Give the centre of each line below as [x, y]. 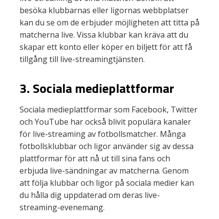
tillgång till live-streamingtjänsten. [82, 59]
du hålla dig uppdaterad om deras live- [90, 195]
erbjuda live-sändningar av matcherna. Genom [104, 171]
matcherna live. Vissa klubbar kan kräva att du [104, 35]
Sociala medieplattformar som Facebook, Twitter [109, 109]
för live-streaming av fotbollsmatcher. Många [103, 134]
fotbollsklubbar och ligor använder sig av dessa [107, 146]
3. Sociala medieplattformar [97, 88]
